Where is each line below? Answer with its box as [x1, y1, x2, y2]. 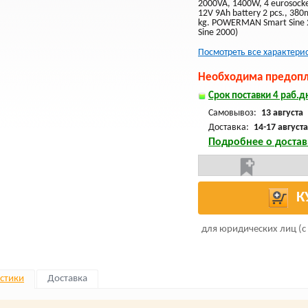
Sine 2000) [198, 27, 238, 38]
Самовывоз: [208, 108, 258, 118]
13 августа [261, 108, 303, 118]
